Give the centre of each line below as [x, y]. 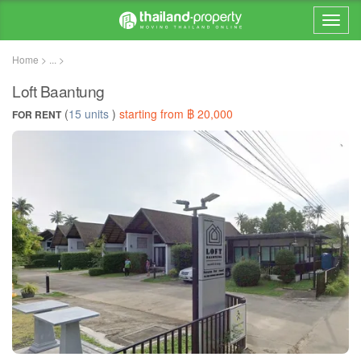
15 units [89, 114]
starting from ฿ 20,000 [176, 114]
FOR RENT [37, 114]
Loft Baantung [58, 91]
